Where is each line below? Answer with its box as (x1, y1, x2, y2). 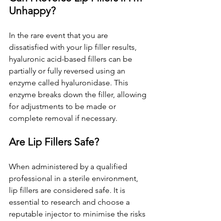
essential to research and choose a (9, 197, 132, 207)
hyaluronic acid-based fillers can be (9, 54, 134, 64)
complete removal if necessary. (9, 113, 117, 123)
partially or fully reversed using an (9, 66, 127, 75)
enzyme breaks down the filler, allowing (9, 90, 148, 99)
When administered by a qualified (9, 162, 129, 171)
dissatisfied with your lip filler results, (9, 42, 139, 52)
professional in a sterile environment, (9, 174, 140, 183)
